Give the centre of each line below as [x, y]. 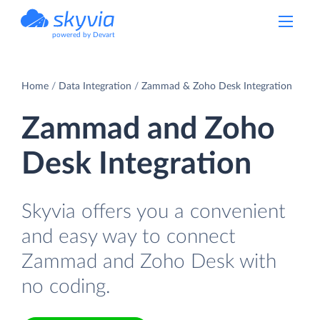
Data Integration [95, 86]
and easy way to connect [129, 236]
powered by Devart [84, 35]
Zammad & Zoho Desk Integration [217, 86]
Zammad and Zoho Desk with [149, 261]
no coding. [66, 286]
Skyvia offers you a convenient [154, 211]
